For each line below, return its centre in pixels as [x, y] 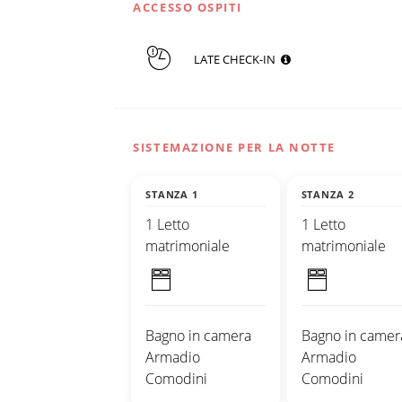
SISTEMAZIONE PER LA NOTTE [234, 147]
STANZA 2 [328, 194]
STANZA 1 [172, 194]
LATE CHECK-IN [237, 59]
